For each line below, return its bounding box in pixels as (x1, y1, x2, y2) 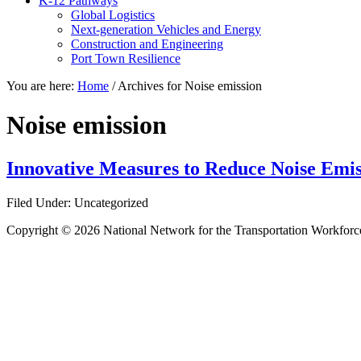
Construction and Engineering (71, 37, 223, 51)
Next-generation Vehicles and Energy (71, 23, 261, 36)
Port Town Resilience (71, 52, 180, 65)
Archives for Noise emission (115, 79, 262, 93)
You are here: (6, 79, 77, 93)
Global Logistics (71, 8, 155, 22)
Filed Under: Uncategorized (6, 195, 148, 210)
